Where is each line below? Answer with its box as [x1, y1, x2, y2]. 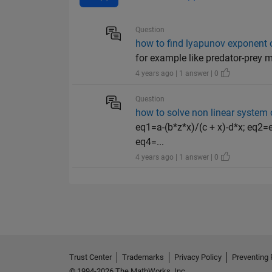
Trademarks [122, 253, 164, 262]
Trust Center [69, 253, 112, 262]
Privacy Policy [174, 253, 222, 262]
